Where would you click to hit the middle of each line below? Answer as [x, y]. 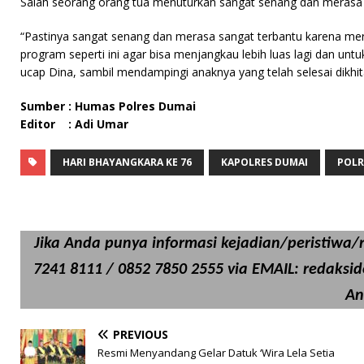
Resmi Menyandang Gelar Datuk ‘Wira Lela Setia [216, 352]
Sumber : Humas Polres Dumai [108, 106]
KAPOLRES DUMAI [264, 162]
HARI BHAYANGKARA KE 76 [127, 162]
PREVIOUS [141, 334]
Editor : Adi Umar [74, 123]
